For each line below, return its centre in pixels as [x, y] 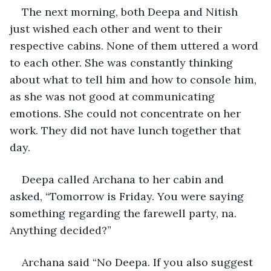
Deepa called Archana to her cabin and [124, 179]
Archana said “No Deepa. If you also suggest [139, 262]
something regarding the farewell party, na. [125, 213]
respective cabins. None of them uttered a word [135, 45]
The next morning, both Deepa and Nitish [131, 11]
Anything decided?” [60, 230]
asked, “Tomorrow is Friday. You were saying [128, 196]
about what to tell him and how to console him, [135, 79]
